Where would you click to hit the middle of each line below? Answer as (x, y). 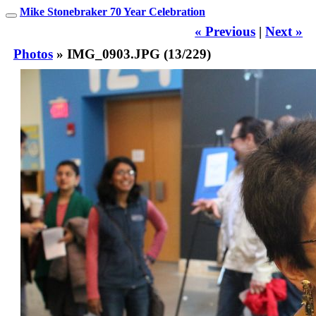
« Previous (225, 31)
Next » (284, 31)
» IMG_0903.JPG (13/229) (132, 54)
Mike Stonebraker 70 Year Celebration (113, 12)
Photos (33, 54)
